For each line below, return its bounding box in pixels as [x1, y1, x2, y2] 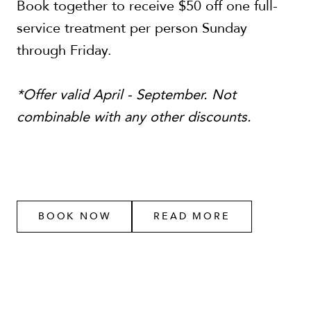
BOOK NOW [38, 210, 111, 224]
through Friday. [17, 41, 112, 60]
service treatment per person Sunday [17, 19, 247, 38]
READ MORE [153, 210, 230, 224]
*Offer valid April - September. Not [17, 85, 236, 105]
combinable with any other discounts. [17, 108, 251, 127]
